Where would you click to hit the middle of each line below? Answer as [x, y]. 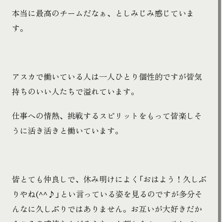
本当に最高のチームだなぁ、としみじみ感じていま [103, 13]
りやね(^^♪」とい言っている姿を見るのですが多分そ [107, 194]
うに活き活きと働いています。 [67, 131]
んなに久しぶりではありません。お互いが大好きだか [107, 209]
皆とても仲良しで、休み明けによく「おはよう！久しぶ [109, 179]
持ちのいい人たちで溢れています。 [75, 91]
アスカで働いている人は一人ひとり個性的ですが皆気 [107, 76]
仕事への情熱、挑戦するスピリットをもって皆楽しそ [107, 116]
